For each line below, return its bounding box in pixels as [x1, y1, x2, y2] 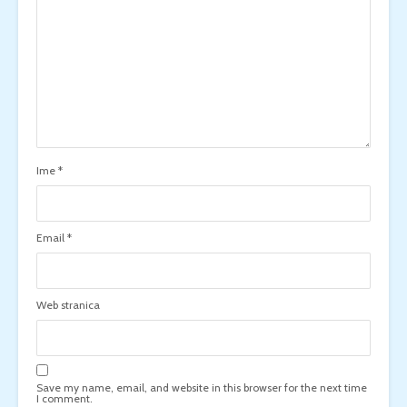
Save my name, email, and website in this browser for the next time [36, 380, 367, 394]
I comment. [36, 391, 93, 405]
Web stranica [36, 297, 100, 312]
